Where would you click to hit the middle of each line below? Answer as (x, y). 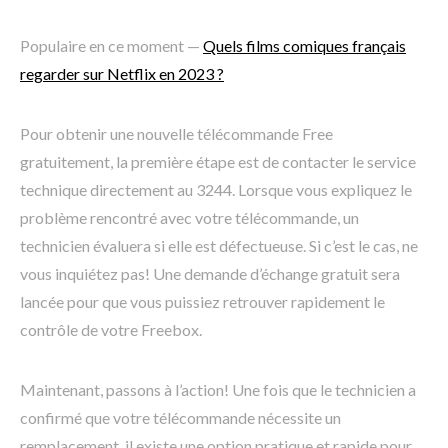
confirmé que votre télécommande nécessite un (180, 418)
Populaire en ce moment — (111, 46)
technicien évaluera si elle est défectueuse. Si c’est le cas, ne (219, 246)
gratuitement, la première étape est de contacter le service (218, 162)
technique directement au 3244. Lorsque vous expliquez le (216, 190)
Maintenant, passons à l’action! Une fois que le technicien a (218, 390)
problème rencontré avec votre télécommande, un (189, 218)
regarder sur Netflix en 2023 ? (122, 74)
